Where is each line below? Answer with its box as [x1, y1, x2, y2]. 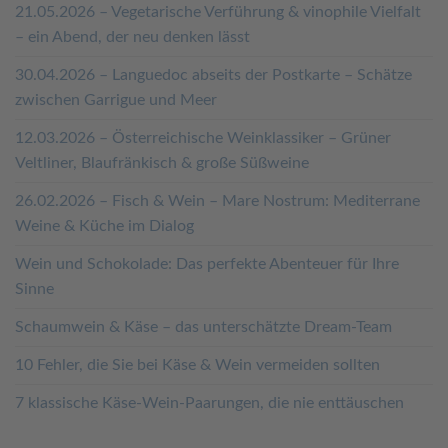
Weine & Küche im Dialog [15, 218, 194, 235]
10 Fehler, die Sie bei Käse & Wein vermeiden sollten [15, 357, 380, 374]
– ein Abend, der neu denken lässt [15, 29, 250, 46]
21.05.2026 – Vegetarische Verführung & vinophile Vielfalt [15, 4, 421, 21]
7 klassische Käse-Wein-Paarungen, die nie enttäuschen [15, 395, 404, 412]
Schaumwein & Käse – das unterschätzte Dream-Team [15, 319, 392, 336]
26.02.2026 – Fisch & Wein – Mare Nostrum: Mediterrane [15, 193, 420, 210]
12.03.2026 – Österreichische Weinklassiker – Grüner [15, 130, 391, 147]
